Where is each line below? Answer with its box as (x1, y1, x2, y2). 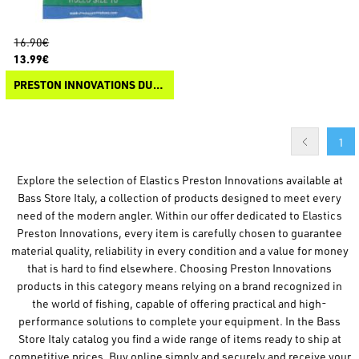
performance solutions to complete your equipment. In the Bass (18, 313, 341, 329)
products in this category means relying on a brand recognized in (17, 278, 342, 294)
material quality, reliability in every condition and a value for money (10, 243, 349, 259)
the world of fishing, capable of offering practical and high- (32, 296, 327, 312)
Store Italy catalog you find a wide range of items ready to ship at (18, 331, 341, 347)
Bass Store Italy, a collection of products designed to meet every (18, 190, 341, 206)
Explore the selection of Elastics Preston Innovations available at (16, 172, 343, 188)
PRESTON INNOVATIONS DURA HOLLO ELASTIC (153, 77, 163, 93)
